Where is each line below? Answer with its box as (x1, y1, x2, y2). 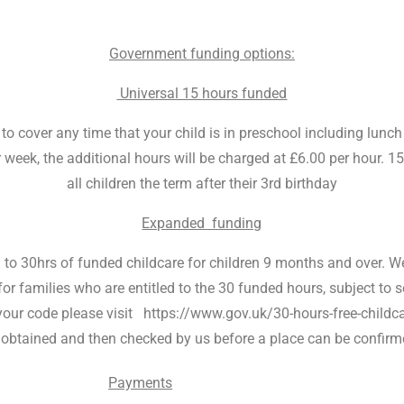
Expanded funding (142, 215, 262, 232)
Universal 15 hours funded (116, 85, 288, 102)
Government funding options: (108, 45, 295, 62)
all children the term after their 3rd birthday (66, 175, 337, 192)
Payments (108, 374, 173, 391)
